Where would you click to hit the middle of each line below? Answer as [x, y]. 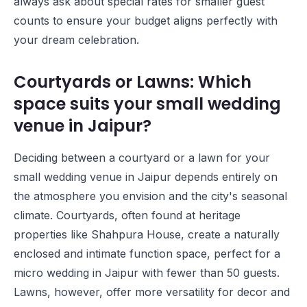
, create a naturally [230, 234]
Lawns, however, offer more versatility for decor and [152, 292]
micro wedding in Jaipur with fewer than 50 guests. [147, 273]
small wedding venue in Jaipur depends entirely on [146, 177]
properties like [52, 234]
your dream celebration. [76, 40]
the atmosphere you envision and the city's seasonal [150, 196]
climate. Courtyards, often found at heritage [127, 215]
